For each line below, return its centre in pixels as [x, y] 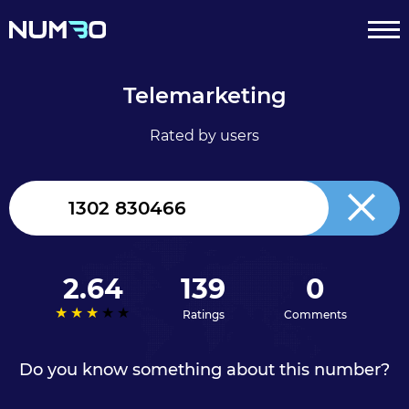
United [44, 210]
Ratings [203, 315]
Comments [315, 315]
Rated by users [204, 136]
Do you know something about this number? [204, 370]
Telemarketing [204, 95]
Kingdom [52, 227]
